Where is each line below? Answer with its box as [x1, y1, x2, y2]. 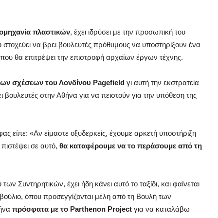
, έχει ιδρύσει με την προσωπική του [70, 28, 185, 36]
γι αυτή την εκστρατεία [125, 78, 199, 87]
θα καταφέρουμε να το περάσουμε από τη [59, 142, 202, 150]
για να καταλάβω [132, 205, 190, 214]
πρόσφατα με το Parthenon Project [10, 205, 132, 214]
